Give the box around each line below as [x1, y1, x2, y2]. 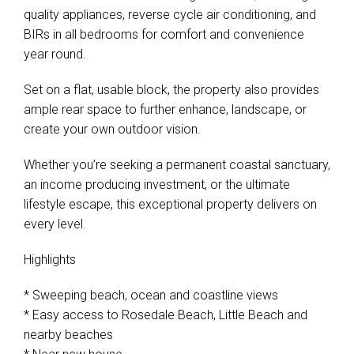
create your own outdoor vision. [24, 122, 201, 137]
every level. [24, 217, 86, 232]
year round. [24, 47, 86, 62]
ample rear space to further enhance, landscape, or [24, 102, 307, 117]
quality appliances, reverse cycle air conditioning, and [24, 7, 316, 22]
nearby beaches [24, 327, 113, 342]
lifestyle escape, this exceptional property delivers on [24, 197, 317, 212]
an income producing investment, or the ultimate [24, 177, 290, 192]
